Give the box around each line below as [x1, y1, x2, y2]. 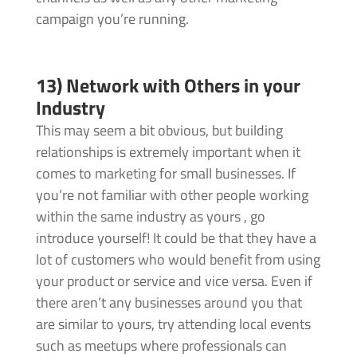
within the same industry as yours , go [35, 206, 265, 228]
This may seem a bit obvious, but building [35, 120, 283, 142]
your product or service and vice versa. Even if [35, 270, 312, 292]
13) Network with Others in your [35, 71, 300, 100]
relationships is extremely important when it [35, 141, 300, 163]
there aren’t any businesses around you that [35, 292, 302, 314]
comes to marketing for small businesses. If [35, 163, 296, 185]
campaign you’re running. [35, 8, 189, 30]
